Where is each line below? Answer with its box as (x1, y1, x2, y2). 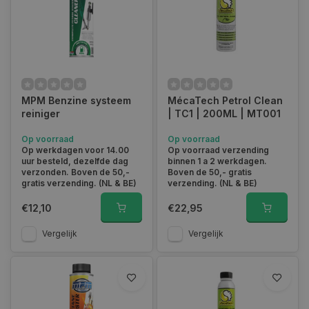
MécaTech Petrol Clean (167, 94, 283, 106)
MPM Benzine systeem (21, 94, 131, 106)
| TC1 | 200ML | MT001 (167, 108, 281, 119)
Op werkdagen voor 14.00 (21, 145, 129, 155)
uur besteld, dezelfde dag (21, 156, 128, 166)
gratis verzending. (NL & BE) (21, 178, 137, 188)
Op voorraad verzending (167, 145, 269, 155)
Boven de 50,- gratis (167, 167, 252, 177)
